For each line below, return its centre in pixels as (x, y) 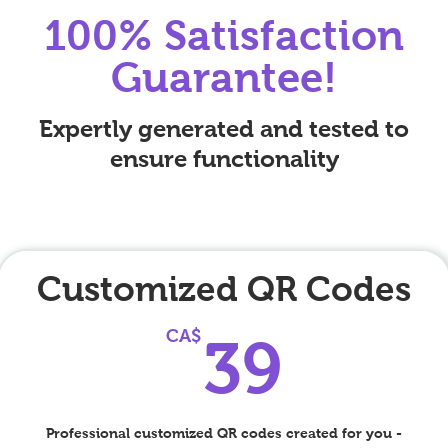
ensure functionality (224, 158)
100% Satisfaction (224, 35)
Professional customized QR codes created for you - (224, 433)
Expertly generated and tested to (224, 128)
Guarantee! (224, 77)
